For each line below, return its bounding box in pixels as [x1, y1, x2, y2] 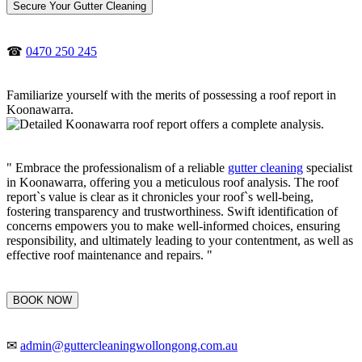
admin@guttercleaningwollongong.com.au [20, 338, 238, 352]
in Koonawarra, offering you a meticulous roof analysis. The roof [6, 175, 339, 189]
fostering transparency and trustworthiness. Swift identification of [6, 204, 338, 218]
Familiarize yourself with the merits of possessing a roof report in [6, 87, 336, 102]
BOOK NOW [13, 293, 72, 306]
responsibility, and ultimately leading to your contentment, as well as [6, 233, 353, 247]
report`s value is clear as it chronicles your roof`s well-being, [6, 189, 314, 204]
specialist [303, 160, 352, 175]
